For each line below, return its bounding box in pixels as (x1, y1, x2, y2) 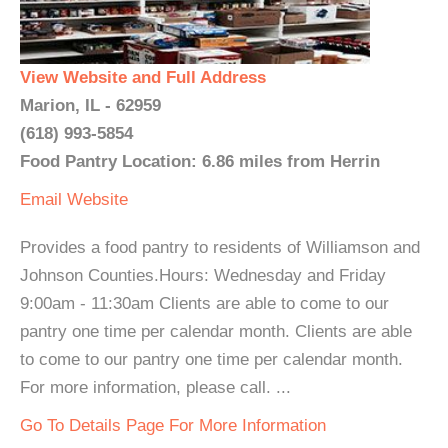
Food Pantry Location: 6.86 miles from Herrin (20, 152, 380, 171)
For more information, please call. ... (20, 378, 291, 397)
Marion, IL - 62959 (20, 96, 161, 115)
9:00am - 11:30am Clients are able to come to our (20, 294, 389, 313)
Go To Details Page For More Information (20, 416, 326, 435)
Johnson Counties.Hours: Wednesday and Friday (20, 266, 386, 285)
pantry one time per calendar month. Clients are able (20, 322, 412, 341)
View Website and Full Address (20, 68, 266, 87)
